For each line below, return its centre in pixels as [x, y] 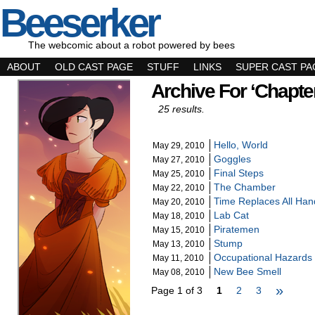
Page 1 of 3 [177, 290]
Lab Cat [231, 215]
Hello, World [241, 145]
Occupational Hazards [263, 257]
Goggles [232, 159]
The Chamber [245, 187]
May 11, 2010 [178, 258]
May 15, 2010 [179, 230]
